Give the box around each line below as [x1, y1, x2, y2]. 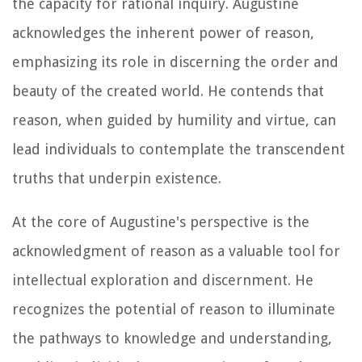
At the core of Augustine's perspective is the [12, 213, 309, 231]
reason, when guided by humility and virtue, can [12, 112, 336, 129]
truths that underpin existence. [12, 170, 221, 187]
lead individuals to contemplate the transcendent [12, 141, 345, 158]
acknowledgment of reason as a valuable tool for [12, 242, 340, 260]
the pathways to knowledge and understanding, [12, 330, 332, 347]
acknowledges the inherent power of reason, [12, 24, 314, 42]
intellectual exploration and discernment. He [12, 271, 314, 289]
